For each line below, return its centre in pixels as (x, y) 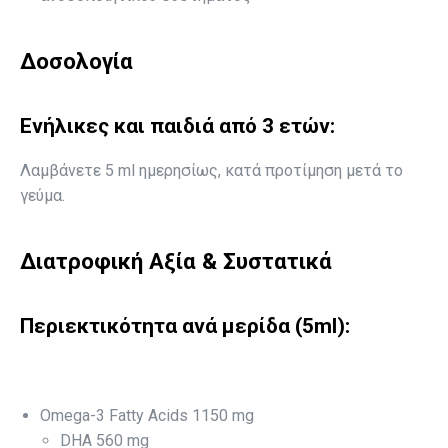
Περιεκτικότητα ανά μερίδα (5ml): (185, 326)
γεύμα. (42, 195)
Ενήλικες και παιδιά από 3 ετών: (177, 126)
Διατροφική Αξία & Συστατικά (176, 261)
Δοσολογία (76, 61)
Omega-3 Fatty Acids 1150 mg (147, 415)
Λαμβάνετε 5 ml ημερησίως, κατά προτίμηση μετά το (211, 170)
